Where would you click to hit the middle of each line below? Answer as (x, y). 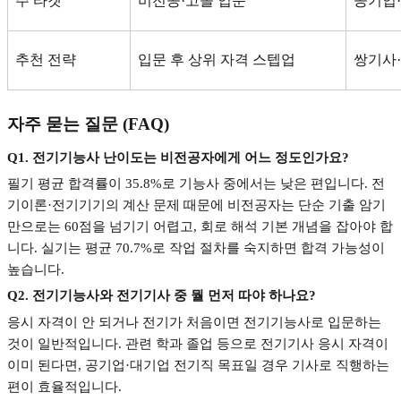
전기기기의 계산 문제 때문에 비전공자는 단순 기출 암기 (219, 205)
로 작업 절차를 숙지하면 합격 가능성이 (269, 247)
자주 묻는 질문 (63, 124)
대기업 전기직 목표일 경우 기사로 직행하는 (260, 365)
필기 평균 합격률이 (64, 183)
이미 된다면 (43, 365)
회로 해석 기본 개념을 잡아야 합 (297, 226)
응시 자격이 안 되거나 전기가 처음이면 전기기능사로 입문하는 (194, 322)
